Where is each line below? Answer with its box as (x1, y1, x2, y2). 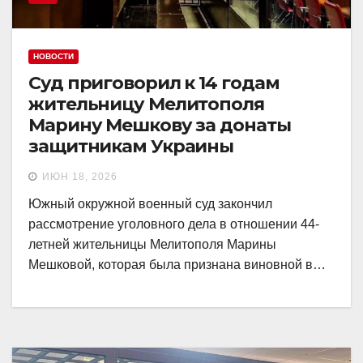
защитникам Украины (28, 135, 234, 157)
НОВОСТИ (33, 51, 74, 61)
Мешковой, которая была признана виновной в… (28, 257, 326, 271)
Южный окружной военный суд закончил (28, 196, 272, 211)
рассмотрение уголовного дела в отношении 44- (28, 216, 319, 231)
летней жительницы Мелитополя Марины (28, 237, 276, 251)
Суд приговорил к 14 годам (28, 71, 280, 94)
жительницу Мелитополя (28, 92, 264, 115)
